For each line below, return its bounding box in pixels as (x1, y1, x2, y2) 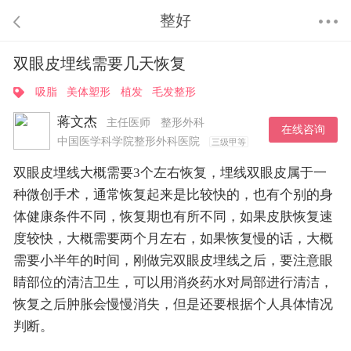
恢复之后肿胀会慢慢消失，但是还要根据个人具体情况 (13, 297, 333, 313)
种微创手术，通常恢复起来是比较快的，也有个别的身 (13, 187, 333, 203)
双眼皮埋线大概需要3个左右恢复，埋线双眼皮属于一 (13, 165, 327, 181)
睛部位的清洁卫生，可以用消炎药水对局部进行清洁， (13, 275, 333, 291)
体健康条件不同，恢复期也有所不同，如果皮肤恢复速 (13, 209, 333, 225)
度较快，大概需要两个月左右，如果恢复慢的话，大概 (13, 231, 333, 247)
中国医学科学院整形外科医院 (56, 136, 203, 148)
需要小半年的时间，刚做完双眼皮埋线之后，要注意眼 (13, 253, 333, 269)
